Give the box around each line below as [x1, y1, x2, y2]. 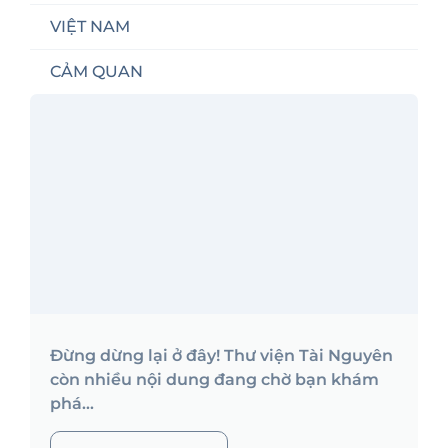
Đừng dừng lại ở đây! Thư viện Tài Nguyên [50, 346, 393, 366]
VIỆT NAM [50, 17, 130, 37]
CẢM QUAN [50, 62, 143, 82]
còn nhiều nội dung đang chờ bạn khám [50, 370, 379, 390]
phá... [50, 394, 94, 414]
